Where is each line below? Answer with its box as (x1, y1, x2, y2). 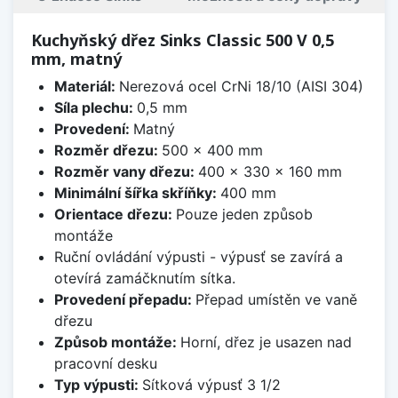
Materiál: (53, 76, 119, 95)
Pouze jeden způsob (175, 204, 313, 223)
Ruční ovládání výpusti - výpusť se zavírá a (53, 247, 343, 266)
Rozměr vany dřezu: (53, 162, 198, 180)
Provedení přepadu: (53, 290, 195, 308)
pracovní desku (53, 354, 157, 372)
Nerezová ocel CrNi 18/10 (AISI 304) (118, 76, 363, 95)
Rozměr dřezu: (53, 140, 162, 159)
